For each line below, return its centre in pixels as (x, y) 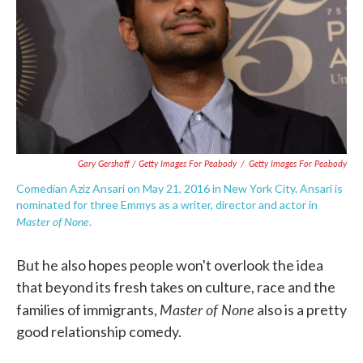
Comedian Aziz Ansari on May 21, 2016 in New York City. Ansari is (179, 188)
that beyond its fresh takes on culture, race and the (176, 287)
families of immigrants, (88, 310)
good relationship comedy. (99, 331)
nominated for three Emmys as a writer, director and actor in (167, 205)
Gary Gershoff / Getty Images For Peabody (157, 163)
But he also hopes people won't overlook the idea (170, 265)
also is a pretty (301, 310)
